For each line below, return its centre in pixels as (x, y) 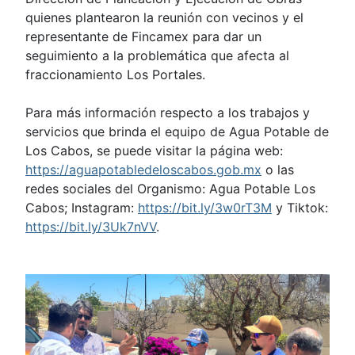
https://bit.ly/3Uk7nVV (91, 227)
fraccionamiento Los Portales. (115, 74)
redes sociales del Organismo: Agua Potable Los (170, 189)
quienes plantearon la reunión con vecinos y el (164, 17)
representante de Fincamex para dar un (143, 36)
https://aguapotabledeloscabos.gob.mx (143, 170)
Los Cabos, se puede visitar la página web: (154, 151)
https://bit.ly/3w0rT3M (205, 208)
